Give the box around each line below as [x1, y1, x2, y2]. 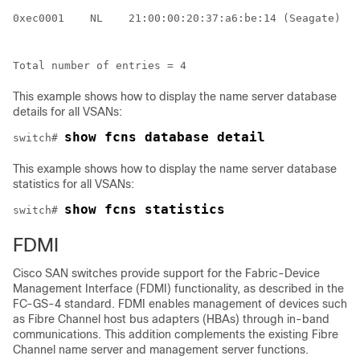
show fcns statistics [64, 202, 225, 217]
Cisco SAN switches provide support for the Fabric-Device [13, 267, 320, 280]
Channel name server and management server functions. [13, 343, 309, 356]
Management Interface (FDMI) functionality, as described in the [13, 282, 344, 295]
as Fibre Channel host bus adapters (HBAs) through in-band [13, 313, 329, 325]
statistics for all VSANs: [13, 178, 134, 190]
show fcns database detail [64, 129, 265, 145]
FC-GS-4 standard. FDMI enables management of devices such [13, 297, 347, 310]
